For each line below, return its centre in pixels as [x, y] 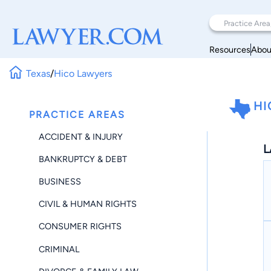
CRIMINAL [59, 249]
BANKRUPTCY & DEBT [83, 159]
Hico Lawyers [83, 73]
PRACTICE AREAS [77, 115]
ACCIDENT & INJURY [81, 136]
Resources [230, 49]
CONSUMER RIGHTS [80, 227]
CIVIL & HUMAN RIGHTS [88, 204]
